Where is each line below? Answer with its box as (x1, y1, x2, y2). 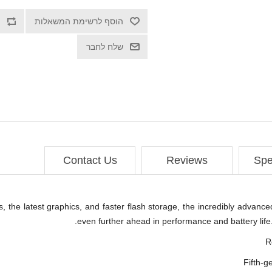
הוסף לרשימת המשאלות (34, 16, 123, 27)
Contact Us (63, 154, 117, 167)
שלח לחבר (86, 42, 123, 52)
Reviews (166, 154, 208, 167)
